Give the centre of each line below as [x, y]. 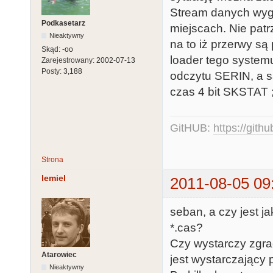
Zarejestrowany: [69, 61]
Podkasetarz [63, 23]
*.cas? [186, 227]
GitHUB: [192, 128]
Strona [52, 160]
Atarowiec [59, 254]
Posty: [52, 72]
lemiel [54, 178]
